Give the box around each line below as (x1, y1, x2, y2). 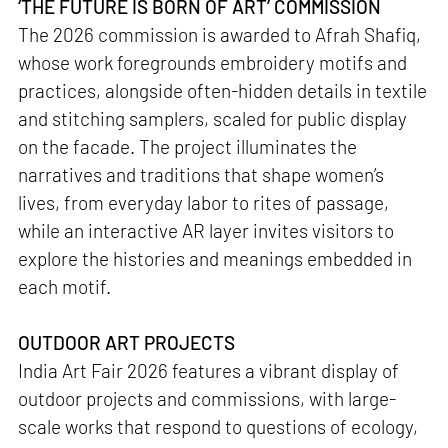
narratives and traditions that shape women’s (18, 162, 385, 186)
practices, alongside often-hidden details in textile (18, 78, 428, 102)
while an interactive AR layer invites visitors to (18, 218, 395, 242)
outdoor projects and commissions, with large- (18, 386, 397, 410)
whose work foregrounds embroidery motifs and (18, 50, 408, 74)
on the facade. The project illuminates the (18, 134, 358, 158)
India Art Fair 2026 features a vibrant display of (18, 358, 400, 382)
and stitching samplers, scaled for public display (18, 106, 408, 130)
